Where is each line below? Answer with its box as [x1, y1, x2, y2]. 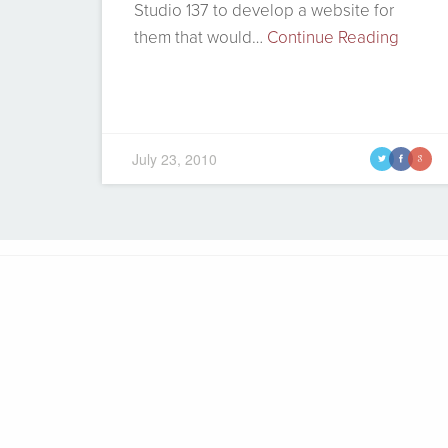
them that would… [133, 26, 267, 48]
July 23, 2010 [131, 148, 217, 169]
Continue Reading [266, 26, 399, 48]
